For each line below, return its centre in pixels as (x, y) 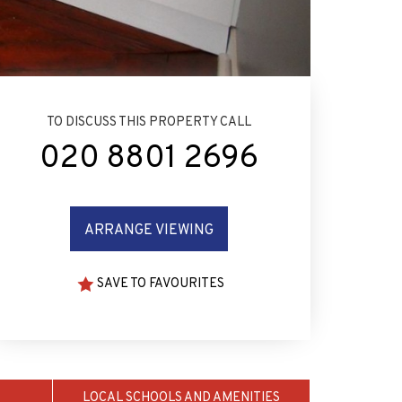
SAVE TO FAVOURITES (160, 284)
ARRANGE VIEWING (149, 230)
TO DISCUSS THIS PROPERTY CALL (149, 122)
